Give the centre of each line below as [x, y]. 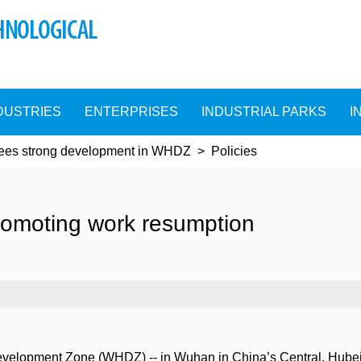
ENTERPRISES [131, 112]
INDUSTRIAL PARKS [264, 112]
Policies [234, 151]
